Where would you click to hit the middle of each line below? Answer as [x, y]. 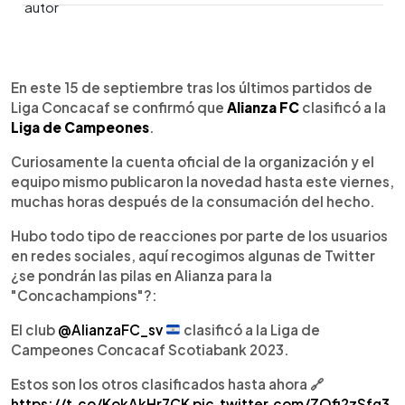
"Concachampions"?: [84, 295]
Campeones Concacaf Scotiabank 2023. [150, 349]
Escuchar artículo [137, 85]
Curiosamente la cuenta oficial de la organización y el [193, 161]
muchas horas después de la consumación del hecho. [193, 201]
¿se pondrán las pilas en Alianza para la [141, 275]
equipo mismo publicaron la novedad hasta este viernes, [202, 181]
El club [34, 329]
